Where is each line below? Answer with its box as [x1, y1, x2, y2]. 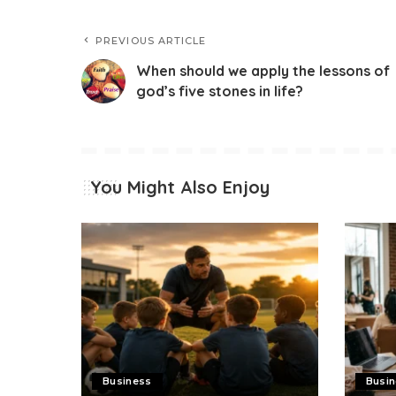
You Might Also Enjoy [90, 176, 270, 199]
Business [103, 374, 152, 387]
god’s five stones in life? [136, 82, 303, 101]
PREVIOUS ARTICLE [95, 34, 207, 48]
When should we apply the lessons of [136, 62, 390, 80]
